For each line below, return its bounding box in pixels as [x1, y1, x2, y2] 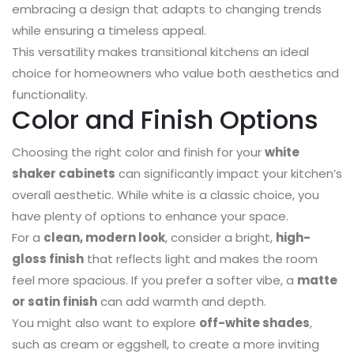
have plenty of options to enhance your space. [12, 208, 288, 225]
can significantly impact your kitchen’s [115, 165, 342, 183]
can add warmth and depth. [97, 293, 266, 311]
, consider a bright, [165, 229, 276, 247]
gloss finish [12, 250, 84, 268]
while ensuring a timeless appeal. [12, 22, 206, 40]
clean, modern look [43, 229, 165, 247]
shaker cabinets [12, 165, 115, 183]
